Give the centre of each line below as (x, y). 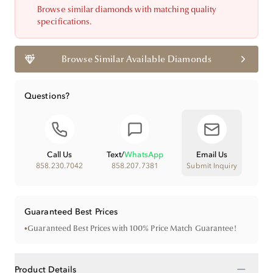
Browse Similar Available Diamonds (136, 59)
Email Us (212, 154)
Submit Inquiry (212, 165)
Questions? (47, 96)
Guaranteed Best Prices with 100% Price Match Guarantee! (132, 229)
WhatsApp (144, 154)
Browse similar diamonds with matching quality (127, 9)
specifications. (65, 22)
